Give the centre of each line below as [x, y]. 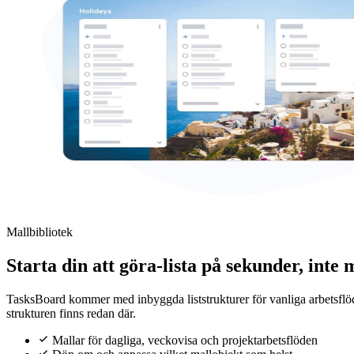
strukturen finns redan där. [71, 314]
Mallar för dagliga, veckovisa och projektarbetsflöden [183, 341]
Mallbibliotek [40, 232]
